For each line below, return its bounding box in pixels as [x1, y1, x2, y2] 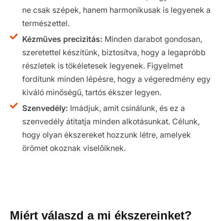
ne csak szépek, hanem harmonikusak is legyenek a [22, 5, 211, 15]
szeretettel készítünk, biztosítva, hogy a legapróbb [22, 47, 206, 57]
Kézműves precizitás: [22, 34, 103, 44]
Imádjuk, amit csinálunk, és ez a [68, 103, 185, 113]
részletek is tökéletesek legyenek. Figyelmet [22, 61, 183, 71]
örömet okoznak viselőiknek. [22, 143, 126, 153]
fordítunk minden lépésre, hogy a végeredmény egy [22, 74, 211, 84]
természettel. [22, 18, 70, 28]
